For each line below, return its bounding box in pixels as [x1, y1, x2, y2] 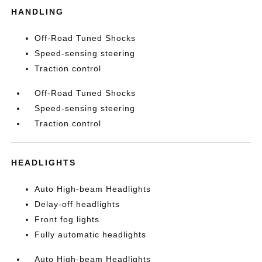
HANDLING [11, 6, 64, 16]
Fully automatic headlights [35, 229, 147, 239]
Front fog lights [35, 214, 100, 224]
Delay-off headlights [35, 199, 120, 209]
